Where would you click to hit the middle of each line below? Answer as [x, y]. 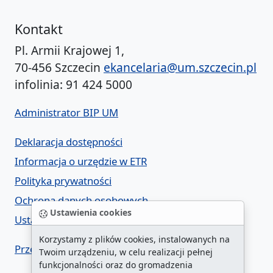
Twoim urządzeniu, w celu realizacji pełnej [126, 252]
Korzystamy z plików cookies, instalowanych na [134, 239]
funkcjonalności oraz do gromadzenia [116, 265]
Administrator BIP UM [66, 113]
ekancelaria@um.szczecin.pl [180, 68]
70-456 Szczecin [59, 68]
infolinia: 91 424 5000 [73, 85]
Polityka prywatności [63, 181]
